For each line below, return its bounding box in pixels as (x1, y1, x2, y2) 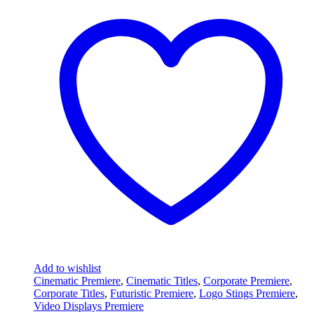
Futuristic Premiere (110, 287, 193, 300)
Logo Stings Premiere (199, 287, 295, 300)
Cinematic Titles (126, 275, 198, 287)
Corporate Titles (34, 287, 104, 300)
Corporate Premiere (203, 275, 289, 287)
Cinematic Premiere (34, 275, 121, 287)
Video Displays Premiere (34, 300, 144, 313)
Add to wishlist (34, 262, 101, 275)
